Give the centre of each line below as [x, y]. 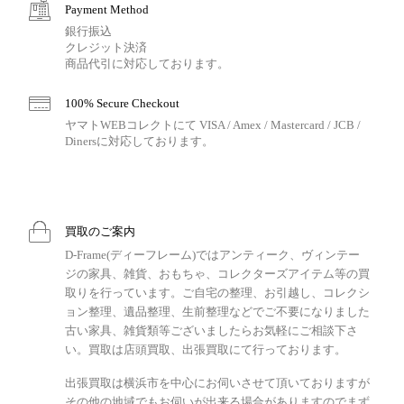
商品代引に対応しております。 [147, 63]
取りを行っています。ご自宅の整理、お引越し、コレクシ [217, 292]
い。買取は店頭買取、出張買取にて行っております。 [206, 349]
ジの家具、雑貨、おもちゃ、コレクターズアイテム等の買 [217, 273]
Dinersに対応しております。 [139, 141]
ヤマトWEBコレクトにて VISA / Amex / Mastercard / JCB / [213, 124]
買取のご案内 [100, 231]
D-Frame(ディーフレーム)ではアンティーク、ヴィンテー [212, 254]
